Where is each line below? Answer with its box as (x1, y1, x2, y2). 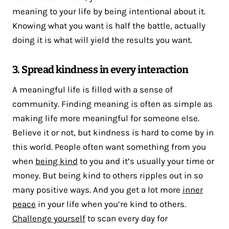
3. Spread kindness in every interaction (12, 63, 189, 76)
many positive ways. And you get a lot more (12, 184, 182, 195)
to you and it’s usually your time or (78, 155, 214, 166)
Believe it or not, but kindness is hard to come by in (12, 127, 214, 138)
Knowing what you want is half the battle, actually (12, 20, 205, 31)
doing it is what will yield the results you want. (12, 34, 192, 45)
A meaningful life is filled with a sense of (12, 84, 173, 95)
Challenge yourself (12, 213, 85, 223)
